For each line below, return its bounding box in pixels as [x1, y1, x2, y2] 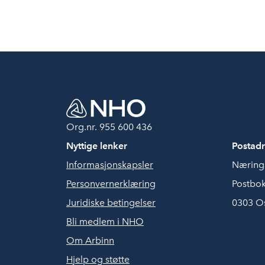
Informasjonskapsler [66, 159, 153, 170]
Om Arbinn [66, 235, 114, 246]
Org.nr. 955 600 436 [66, 121, 152, 132]
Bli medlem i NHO [66, 216, 144, 227]
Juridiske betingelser [66, 197, 156, 208]
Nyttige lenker [66, 140, 127, 151]
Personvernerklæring [66, 178, 156, 189]
